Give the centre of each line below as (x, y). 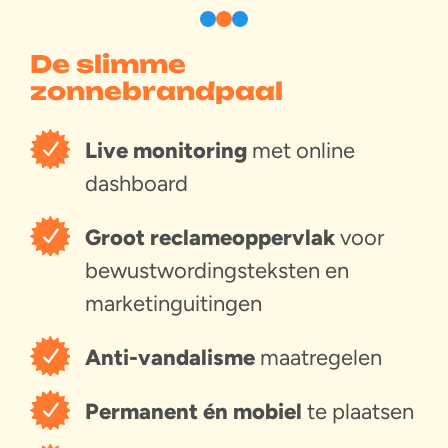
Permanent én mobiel (193, 412)
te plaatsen (358, 412)
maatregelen (318, 358)
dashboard (136, 184)
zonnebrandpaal (156, 91)
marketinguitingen (173, 304)
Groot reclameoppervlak (210, 238)
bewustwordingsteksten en (217, 271)
